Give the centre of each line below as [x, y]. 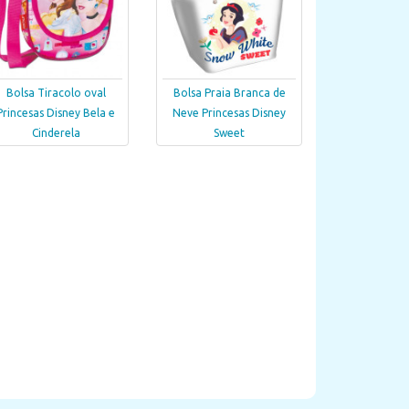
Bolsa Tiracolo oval [56, 93]
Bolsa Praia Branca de [229, 93]
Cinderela [56, 133]
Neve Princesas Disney [229, 113]
